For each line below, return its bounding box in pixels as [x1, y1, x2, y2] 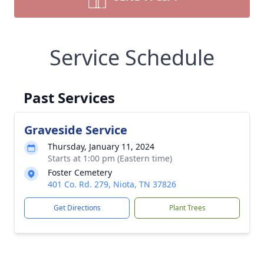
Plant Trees [169, 203, 206, 213]
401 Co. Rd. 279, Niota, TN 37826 [48, 179, 176, 190]
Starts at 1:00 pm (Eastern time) [48, 153, 172, 164]
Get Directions [53, 203, 101, 213]
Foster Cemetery [48, 167, 112, 178]
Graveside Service [24, 122, 127, 138]
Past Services [24, 88, 115, 107]
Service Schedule [49, 43, 214, 72]
